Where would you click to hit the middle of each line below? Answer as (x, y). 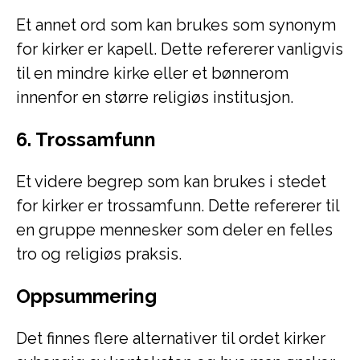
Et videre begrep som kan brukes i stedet (171, 182)
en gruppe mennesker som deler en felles (174, 230)
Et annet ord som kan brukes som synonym (176, 25)
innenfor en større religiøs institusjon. (155, 97)
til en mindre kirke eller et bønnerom (152, 73)
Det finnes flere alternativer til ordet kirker (171, 338)
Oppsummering (86, 296)
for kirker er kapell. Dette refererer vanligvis (180, 49)
